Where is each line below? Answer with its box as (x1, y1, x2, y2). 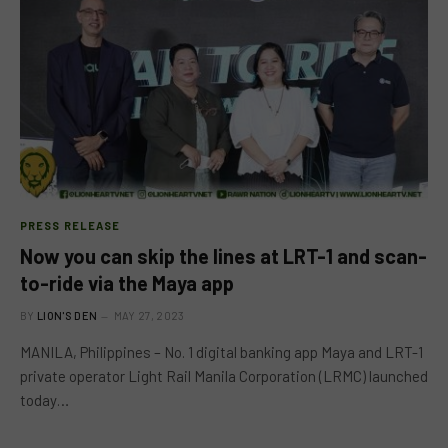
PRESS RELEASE (20, 218, 121, 232)
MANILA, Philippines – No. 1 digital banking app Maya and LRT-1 (20, 342, 423, 361)
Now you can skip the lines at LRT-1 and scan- (20, 243, 427, 268)
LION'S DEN (37, 308, 98, 322)
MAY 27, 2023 (113, 308, 185, 322)
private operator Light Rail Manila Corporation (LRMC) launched (20, 366, 428, 385)
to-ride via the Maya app (20, 270, 234, 295)
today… (20, 390, 69, 409)
